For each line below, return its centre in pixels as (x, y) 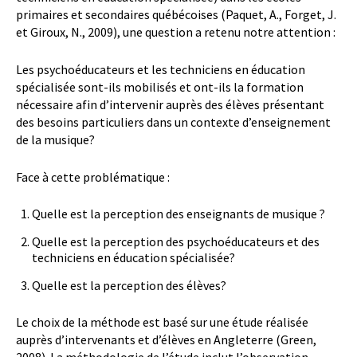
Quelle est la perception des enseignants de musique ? (178, 213)
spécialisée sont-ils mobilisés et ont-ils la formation (160, 86)
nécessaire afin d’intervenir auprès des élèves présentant (170, 104)
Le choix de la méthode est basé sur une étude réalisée (162, 322)
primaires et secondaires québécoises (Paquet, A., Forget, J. (176, 14)
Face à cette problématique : (93, 177)
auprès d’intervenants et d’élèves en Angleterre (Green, (166, 339)
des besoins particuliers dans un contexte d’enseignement (173, 122)
